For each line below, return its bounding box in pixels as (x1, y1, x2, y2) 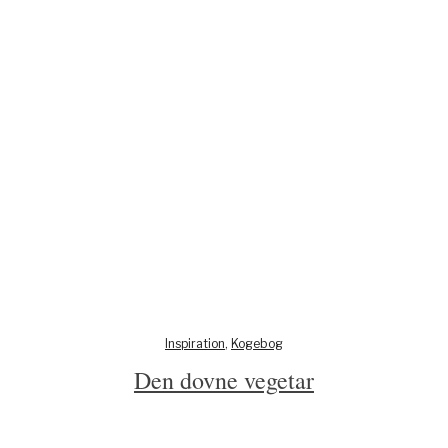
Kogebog (230, 335, 283, 351)
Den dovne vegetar (133, 363, 314, 396)
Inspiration (164, 335, 225, 351)
